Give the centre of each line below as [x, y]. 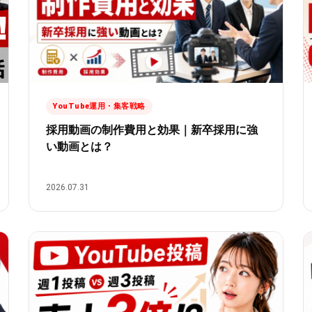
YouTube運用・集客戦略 [99, 107]
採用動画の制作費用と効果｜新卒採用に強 [152, 130]
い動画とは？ [80, 147]
